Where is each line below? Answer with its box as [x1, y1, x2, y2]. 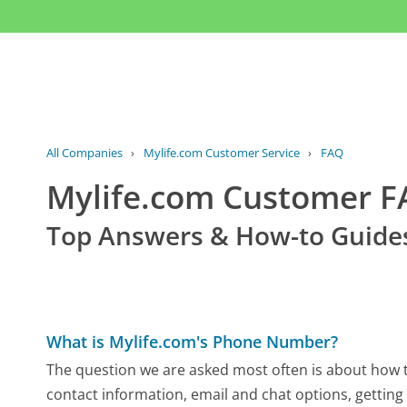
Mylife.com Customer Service [143, 144, 300, 162]
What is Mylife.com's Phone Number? [46, 330, 339, 352]
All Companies [46, 144, 124, 162]
